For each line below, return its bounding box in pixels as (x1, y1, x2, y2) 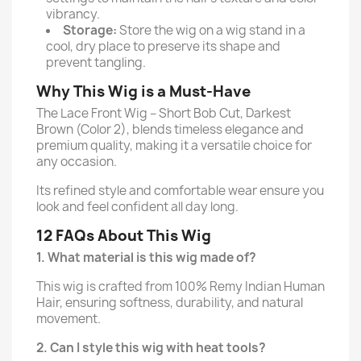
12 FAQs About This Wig (36, 226, 211, 246)
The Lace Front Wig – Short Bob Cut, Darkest (36, 105, 291, 122)
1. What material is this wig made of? (36, 249, 256, 266)
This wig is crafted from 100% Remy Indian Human (36, 278, 325, 295)
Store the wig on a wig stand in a (117, 22, 305, 39)
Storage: (63, 22, 117, 39)
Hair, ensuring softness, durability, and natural (36, 294, 303, 311)
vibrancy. (46, 6, 100, 23)
